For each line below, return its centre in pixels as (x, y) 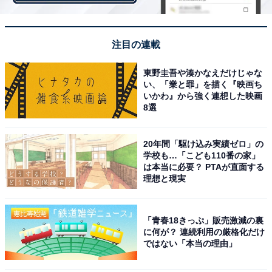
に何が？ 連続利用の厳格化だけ (204, 232)
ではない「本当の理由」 (190, 244)
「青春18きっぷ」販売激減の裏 (204, 221)
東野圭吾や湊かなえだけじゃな (203, 73)
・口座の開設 (41, 10)
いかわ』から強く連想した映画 (203, 96)
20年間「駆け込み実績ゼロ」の (204, 144)
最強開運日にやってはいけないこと (100, 252)
